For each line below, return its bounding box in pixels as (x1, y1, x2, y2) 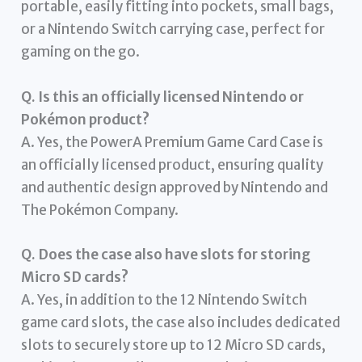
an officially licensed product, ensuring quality (21, 155, 324, 174)
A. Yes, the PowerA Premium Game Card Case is (21, 133, 324, 151)
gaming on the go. (21, 43, 141, 61)
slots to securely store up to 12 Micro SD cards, (21, 335, 326, 354)
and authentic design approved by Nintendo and (21, 178, 329, 196)
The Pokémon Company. (21, 200, 179, 219)
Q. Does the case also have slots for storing (21, 245, 311, 263)
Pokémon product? (21, 110, 150, 128)
